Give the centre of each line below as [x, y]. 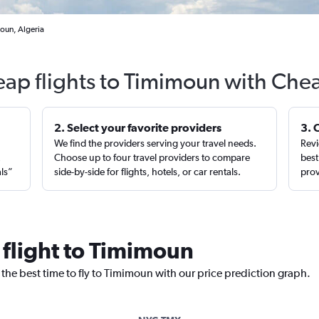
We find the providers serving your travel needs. [156, 143]
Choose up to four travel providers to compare [152, 157]
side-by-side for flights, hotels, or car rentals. [148, 172]
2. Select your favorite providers [138, 127]
